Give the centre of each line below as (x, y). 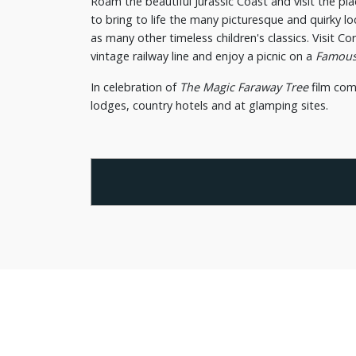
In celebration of (135, 87)
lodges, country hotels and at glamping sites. (209, 106)
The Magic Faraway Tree (244, 87)
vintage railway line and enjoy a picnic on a (203, 56)
